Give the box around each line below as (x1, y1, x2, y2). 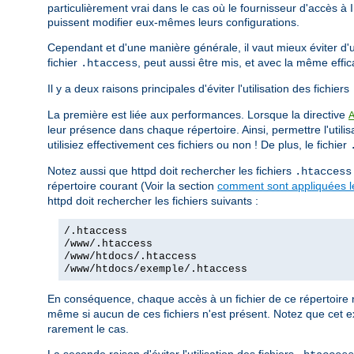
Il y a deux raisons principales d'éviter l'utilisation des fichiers (47, 82, 352, 96)
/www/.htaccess (64, 238, 153, 250)
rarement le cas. (47, 322, 129, 336)
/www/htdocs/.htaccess (64, 250, 197, 263)
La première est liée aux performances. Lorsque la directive (47, 108, 348, 122)
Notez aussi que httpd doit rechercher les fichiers (47, 164, 295, 178)
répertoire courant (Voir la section (47, 179, 217, 193)
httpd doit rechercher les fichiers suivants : (47, 194, 258, 208)
